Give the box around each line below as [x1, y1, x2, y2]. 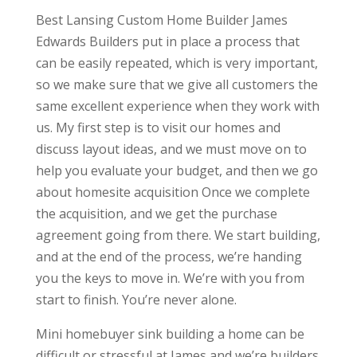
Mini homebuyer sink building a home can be [35, 325, 304, 343]
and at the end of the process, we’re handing [35, 248, 302, 266]
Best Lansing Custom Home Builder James [35, 11, 288, 29]
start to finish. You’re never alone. [35, 291, 237, 309]
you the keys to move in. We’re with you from [35, 269, 304, 288]
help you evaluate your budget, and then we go [35, 162, 318, 180]
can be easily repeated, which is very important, [35, 54, 318, 73]
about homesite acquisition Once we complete [35, 183, 310, 202]
